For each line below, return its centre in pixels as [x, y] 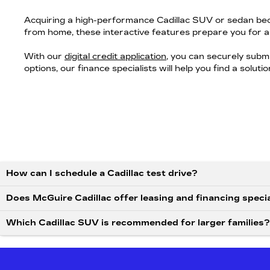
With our [44, 56]
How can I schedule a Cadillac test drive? [102, 173]
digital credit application [115, 56]
